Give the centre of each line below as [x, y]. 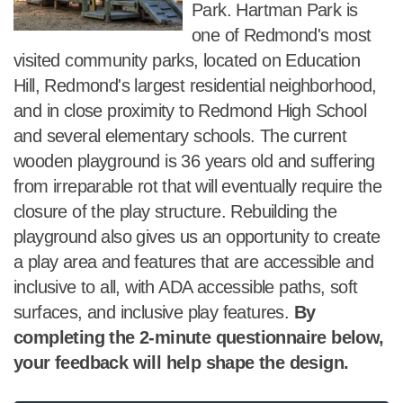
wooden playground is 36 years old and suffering [194, 161]
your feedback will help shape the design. [181, 362]
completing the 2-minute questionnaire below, [199, 337]
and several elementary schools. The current [180, 135]
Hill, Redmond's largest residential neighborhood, [195, 85]
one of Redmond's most [282, 35]
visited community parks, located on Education [187, 60]
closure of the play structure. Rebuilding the [175, 211]
